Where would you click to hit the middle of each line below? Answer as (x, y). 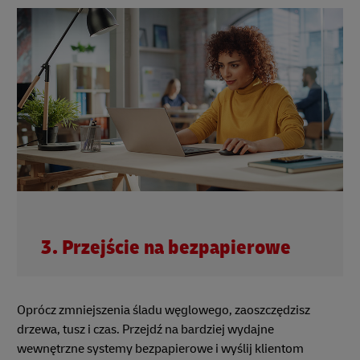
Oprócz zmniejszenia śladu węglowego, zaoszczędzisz (164, 311)
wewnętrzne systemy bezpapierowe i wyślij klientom (160, 349)
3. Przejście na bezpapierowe (166, 248)
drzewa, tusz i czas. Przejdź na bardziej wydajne (145, 330)
